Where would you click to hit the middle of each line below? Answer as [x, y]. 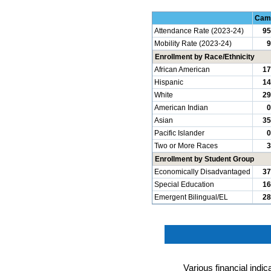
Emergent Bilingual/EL [191, 198]
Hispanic [168, 83]
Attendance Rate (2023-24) [199, 31]
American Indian [181, 108]
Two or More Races [186, 146]
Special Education [184, 185]
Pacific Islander [179, 133]
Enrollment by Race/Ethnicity [204, 57]
